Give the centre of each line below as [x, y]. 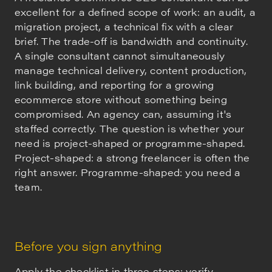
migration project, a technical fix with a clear [124, 26]
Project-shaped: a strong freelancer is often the [132, 157]
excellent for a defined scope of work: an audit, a [135, 12]
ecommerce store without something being [121, 99]
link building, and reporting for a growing [114, 84]
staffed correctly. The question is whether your [130, 128]
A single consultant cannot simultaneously [120, 55]
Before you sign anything [88, 245]
